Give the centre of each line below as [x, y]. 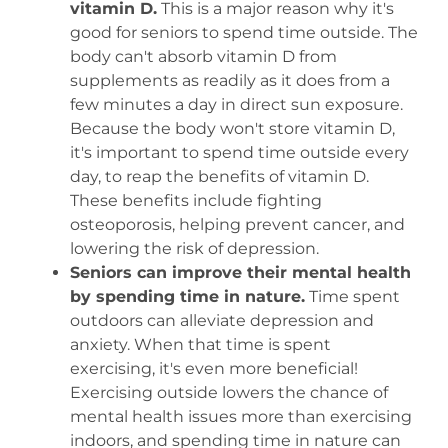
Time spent [352, 296]
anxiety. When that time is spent [200, 344]
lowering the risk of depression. [194, 248]
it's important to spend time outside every [239, 152]
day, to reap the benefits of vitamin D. [219, 176]
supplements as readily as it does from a [229, 80]
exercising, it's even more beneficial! [213, 368]
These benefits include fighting [195, 200]
